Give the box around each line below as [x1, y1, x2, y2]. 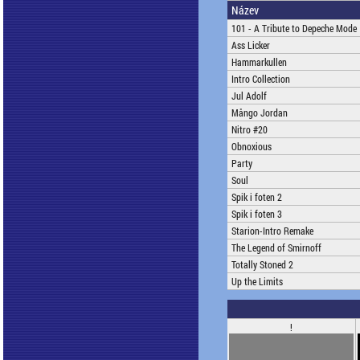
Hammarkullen [231, 55, 287, 68]
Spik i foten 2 [231, 190, 282, 203]
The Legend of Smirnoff [231, 241, 321, 254]
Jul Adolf [231, 89, 267, 102]
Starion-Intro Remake [231, 224, 313, 237]
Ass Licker [231, 39, 270, 51]
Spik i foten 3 [231, 207, 282, 220]
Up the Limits [231, 275, 283, 288]
